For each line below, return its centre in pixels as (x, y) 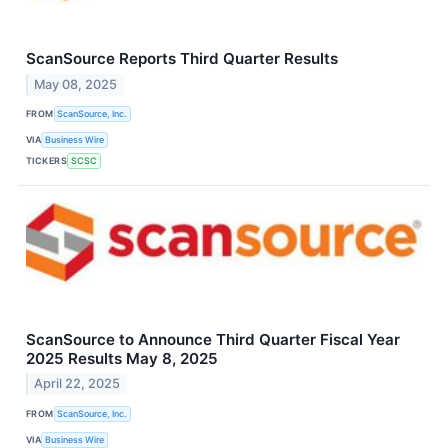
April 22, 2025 (77, 384)
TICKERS (47, 161)
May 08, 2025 (76, 84)
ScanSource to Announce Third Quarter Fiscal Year (213, 339)
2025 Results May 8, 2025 (122, 358)
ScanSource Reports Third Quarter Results (182, 58)
